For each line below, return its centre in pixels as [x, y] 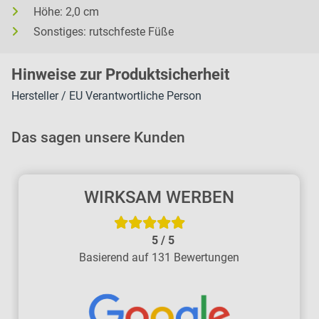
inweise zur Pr [72, 74]
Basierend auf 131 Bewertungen [159, 258]
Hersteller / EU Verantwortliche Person [106, 96]
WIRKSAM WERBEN [159, 198]
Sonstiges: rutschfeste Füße [104, 32]
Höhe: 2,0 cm [66, 12]
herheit [205, 74]
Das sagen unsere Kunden [98, 138]
